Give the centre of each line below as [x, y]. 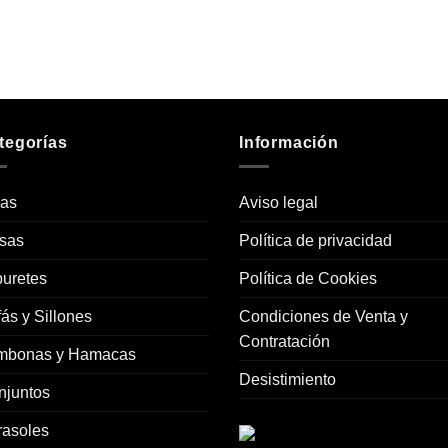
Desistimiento [287, 380]
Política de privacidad [315, 241]
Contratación [284, 342]
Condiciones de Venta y [323, 317]
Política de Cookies [308, 279]
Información [289, 142]
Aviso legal [278, 203]
